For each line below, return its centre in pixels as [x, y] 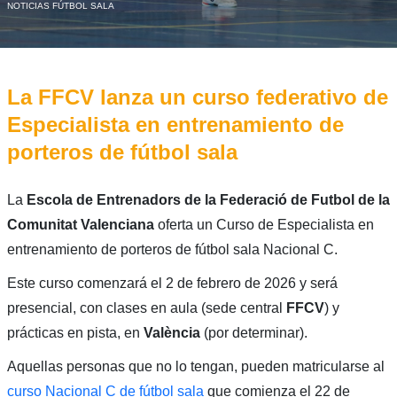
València [171, 332]
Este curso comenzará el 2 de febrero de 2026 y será [172, 283]
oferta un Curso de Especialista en [264, 224]
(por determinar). [253, 332]
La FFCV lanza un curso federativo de [197, 97]
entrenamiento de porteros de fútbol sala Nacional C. [172, 249]
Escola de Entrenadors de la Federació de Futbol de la [208, 199]
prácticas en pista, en [75, 332]
